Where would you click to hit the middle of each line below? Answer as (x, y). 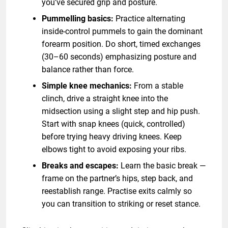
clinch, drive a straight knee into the (105, 98)
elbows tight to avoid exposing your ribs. (114, 149)
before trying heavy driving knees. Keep (112, 136)
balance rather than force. (88, 69)
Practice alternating (149, 18)
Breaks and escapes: (80, 165)
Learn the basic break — (162, 165)
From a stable (158, 85)
